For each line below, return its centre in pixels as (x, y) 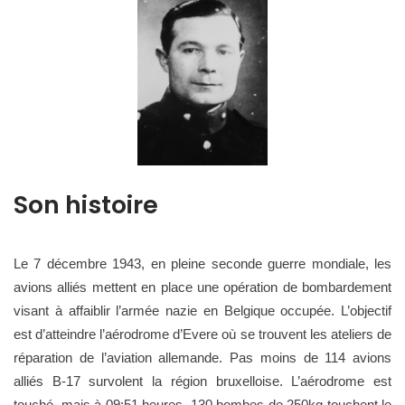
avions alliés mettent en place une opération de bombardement (202, 287)
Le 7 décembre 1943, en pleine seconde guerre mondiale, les (202, 264)
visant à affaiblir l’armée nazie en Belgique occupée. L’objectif (202, 311)
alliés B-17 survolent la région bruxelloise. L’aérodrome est (202, 381)
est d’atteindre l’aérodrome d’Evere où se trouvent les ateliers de (202, 334)
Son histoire (86, 205)
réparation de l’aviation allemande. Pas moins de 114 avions (202, 358)
